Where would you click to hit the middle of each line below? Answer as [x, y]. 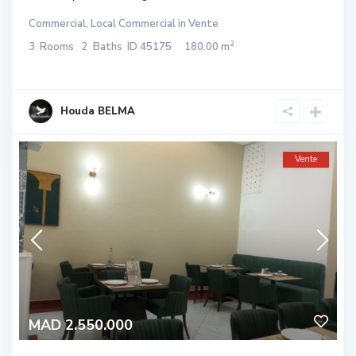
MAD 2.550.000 [81, 325]
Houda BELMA [98, 111]
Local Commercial [133, 23]
